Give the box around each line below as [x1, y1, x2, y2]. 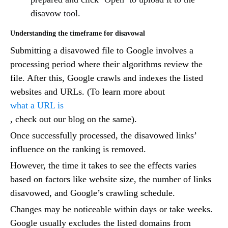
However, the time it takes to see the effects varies [10, 160, 196, 171]
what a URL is [10, 100, 64, 111]
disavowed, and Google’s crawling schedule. [10, 188, 178, 198]
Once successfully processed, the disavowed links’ [10, 130, 196, 141]
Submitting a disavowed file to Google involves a [10, 45, 193, 56]
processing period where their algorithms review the [10, 59, 203, 70]
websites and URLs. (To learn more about [10, 87, 165, 97]
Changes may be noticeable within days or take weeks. [10, 204, 213, 215]
